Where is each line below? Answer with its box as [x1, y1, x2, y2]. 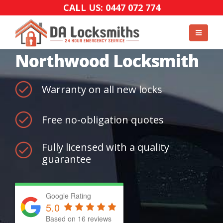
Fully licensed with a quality [42, 140, 169, 154]
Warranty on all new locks [42, 83, 162, 96]
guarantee [42, 152, 91, 166]
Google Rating [46, 191, 91, 201]
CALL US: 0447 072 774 [63, 1, 160, 13]
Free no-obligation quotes [42, 113, 164, 126]
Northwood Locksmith [15, 49, 199, 72]
